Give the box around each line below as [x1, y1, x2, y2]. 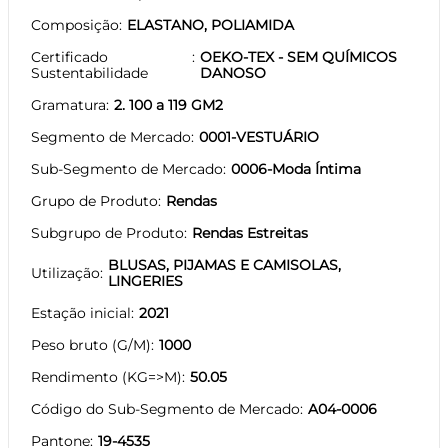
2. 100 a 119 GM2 [114, 95, 223, 114]
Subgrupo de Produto [31, 223, 184, 242]
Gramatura [31, 95, 106, 114]
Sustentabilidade [31, 63, 148, 82]
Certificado [31, 47, 108, 66]
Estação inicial [31, 303, 131, 322]
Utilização [31, 263, 100, 282]
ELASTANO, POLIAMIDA [127, 15, 294, 34]
